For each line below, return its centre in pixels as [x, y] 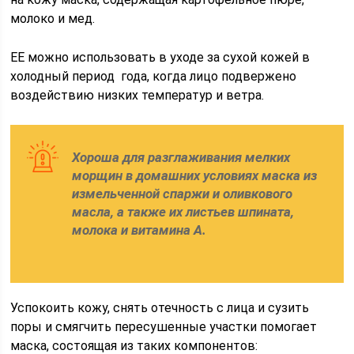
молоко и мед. [53, 19]
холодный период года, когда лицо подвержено [154, 76]
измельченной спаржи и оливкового [183, 194]
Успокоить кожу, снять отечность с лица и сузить [160, 308]
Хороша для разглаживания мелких [181, 157]
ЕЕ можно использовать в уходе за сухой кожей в [160, 57]
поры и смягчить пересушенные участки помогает [164, 327]
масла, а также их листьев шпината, [183, 212]
